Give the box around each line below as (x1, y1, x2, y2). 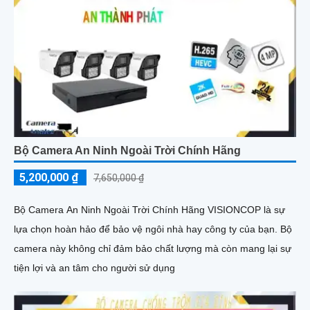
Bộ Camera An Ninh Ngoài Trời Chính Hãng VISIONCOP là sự (14, 204, 285, 215)
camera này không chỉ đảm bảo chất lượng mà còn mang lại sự (14, 243, 291, 254)
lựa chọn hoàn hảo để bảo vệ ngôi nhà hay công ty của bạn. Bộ (14, 224, 280, 235)
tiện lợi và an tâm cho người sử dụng (14, 262, 175, 273)
